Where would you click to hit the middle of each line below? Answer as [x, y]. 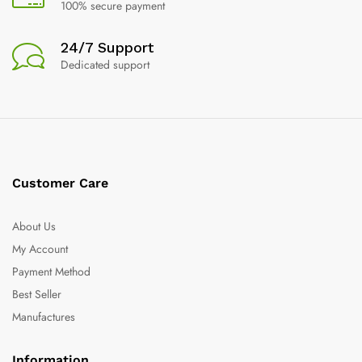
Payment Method [51, 271]
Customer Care [60, 183]
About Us [34, 226]
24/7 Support [107, 47]
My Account [40, 248]
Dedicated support [105, 64]
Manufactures [44, 316]
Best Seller [37, 294]
